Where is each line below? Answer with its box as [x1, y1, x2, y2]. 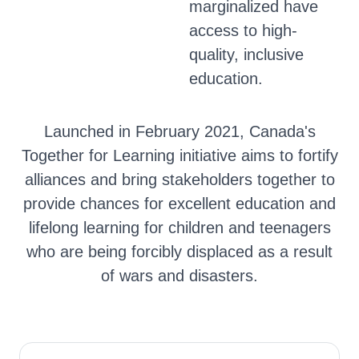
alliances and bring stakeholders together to [24, 171, 335, 188]
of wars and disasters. [101, 267, 258, 284]
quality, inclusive [189, 46, 304, 63]
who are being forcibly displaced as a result [26, 243, 333, 260]
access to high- [189, 22, 297, 39]
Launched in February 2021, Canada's [43, 123, 316, 140]
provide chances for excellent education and [23, 195, 336, 212]
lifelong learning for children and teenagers [28, 219, 331, 236]
